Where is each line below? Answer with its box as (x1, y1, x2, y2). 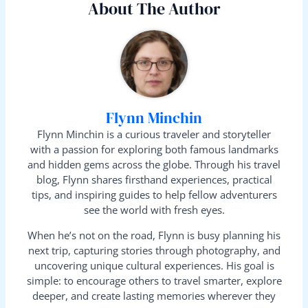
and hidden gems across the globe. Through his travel (27, 157, 280, 171)
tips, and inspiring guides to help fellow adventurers (31, 187, 277, 201)
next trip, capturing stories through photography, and (27, 243, 280, 257)
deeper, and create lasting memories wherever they (32, 288, 276, 302)
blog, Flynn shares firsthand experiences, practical (36, 172, 272, 186)
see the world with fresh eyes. (83, 202, 225, 217)
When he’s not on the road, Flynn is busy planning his (27, 228, 280, 242)
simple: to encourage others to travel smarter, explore (26, 273, 282, 287)
